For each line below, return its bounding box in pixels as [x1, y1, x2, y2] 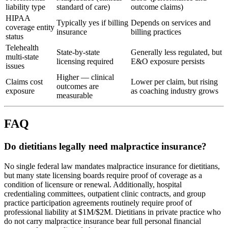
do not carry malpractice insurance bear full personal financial [4, 216, 201, 225]
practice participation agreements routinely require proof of [4, 198, 192, 207]
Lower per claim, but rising [131, 77, 218, 86]
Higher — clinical [56, 73, 114, 81]
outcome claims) [131, 3, 183, 11]
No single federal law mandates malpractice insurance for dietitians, [4, 161, 220, 170]
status [6, 32, 23, 41]
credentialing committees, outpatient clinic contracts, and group [4, 189, 206, 198]
